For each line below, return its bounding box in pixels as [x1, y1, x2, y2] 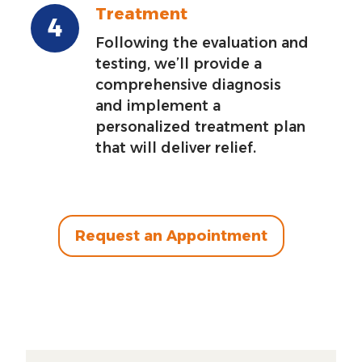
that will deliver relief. [95, 139, 257, 157]
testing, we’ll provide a [95, 55, 263, 73]
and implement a [95, 97, 221, 115]
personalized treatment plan [95, 118, 306, 136]
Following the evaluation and [95, 34, 309, 52]
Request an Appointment [74, 227, 267, 246]
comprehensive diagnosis [95, 76, 282, 94]
